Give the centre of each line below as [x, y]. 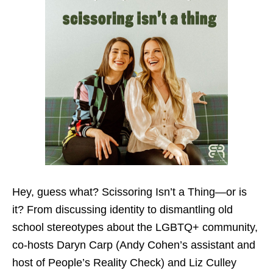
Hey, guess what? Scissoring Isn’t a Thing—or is [129, 192]
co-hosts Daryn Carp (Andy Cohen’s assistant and [134, 245]
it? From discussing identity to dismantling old [122, 209]
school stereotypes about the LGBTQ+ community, [135, 227]
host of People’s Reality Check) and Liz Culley [124, 262]
